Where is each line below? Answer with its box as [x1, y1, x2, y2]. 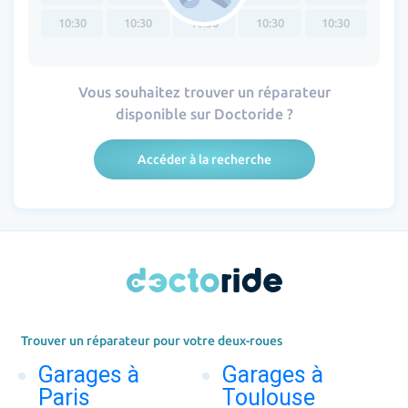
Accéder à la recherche [137, 151, 271, 167]
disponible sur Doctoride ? [115, 105, 293, 122]
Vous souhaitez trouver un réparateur [77, 83, 331, 100]
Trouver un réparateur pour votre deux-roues [21, 332, 282, 348]
